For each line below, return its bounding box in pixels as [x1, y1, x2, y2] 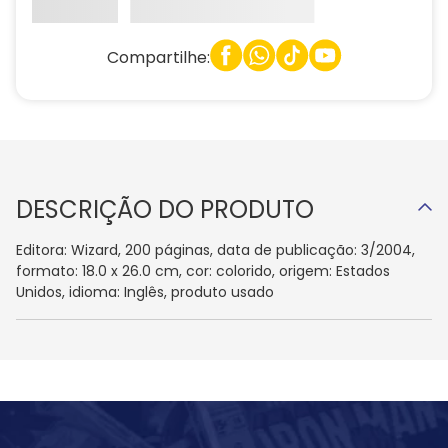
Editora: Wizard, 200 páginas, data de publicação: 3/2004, [16, 240, 415, 261]
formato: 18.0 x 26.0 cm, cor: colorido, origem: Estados [16, 261, 390, 282]
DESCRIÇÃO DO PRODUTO [16, 193, 314, 227]
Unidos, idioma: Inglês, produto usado [16, 282, 274, 303]
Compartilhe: [106, 45, 210, 69]
